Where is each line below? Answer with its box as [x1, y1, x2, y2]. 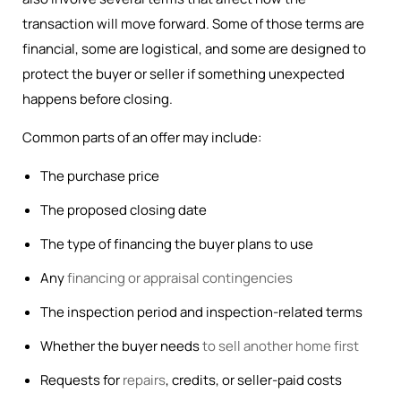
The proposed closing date [40, 200, 207, 219]
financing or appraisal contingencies [67, 269, 293, 287]
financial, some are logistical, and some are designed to [22, 39, 366, 58]
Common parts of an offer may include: [22, 128, 261, 147]
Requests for [40, 371, 123, 389]
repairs [123, 371, 166, 389]
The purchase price [40, 166, 159, 185]
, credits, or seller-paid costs [166, 371, 342, 389]
